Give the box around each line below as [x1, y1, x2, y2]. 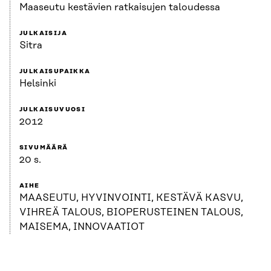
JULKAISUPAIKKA [19, 68, 91, 76]
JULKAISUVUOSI [19, 106, 86, 114]
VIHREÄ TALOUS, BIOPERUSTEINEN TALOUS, [19, 207, 243, 218]
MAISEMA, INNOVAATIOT [19, 221, 145, 233]
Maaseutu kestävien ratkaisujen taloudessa [19, 2, 220, 13]
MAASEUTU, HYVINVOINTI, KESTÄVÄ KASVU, [19, 192, 243, 204]
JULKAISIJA [19, 30, 67, 38]
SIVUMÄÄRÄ [19, 144, 68, 152]
